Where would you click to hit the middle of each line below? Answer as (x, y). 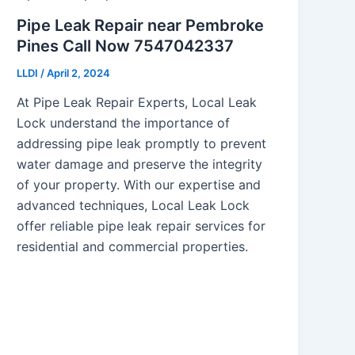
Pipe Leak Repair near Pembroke (141, 25)
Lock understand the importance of (124, 123)
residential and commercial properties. (133, 247)
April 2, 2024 (79, 73)
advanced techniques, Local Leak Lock (134, 206)
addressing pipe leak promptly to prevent (142, 144)
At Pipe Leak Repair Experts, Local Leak (137, 103)
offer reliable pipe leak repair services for (141, 226)
